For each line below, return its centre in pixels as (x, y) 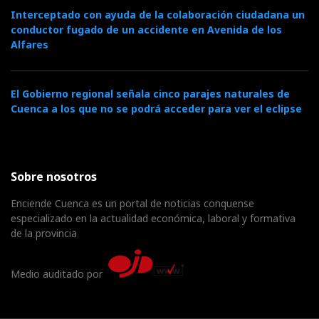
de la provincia (44, 233)
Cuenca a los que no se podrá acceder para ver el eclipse (156, 108)
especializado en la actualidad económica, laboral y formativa (153, 218)
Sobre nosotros (54, 176)
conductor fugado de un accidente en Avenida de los (146, 29)
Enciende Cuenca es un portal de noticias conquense (132, 203)
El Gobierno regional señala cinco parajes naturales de (150, 93)
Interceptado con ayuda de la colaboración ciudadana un (158, 14)
